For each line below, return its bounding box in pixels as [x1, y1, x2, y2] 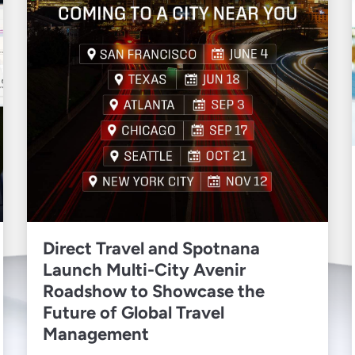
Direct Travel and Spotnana [43, 237, 260, 259]
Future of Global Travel [43, 301, 224, 323]
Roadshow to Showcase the [43, 280, 265, 302]
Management [43, 323, 149, 345]
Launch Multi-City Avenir [43, 258, 246, 281]
